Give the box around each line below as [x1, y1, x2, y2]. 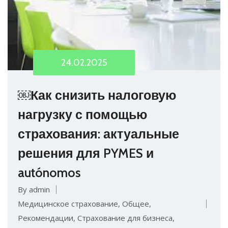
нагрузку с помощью [18, 106, 147, 122]
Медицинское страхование [18, 198, 118, 209]
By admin [18, 184, 50, 194]
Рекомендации [18, 212, 73, 223]
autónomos [18, 164, 81, 180]
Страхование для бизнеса [77, 212, 173, 223]
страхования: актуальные [18, 126, 179, 141]
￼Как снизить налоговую [18, 87, 176, 103]
